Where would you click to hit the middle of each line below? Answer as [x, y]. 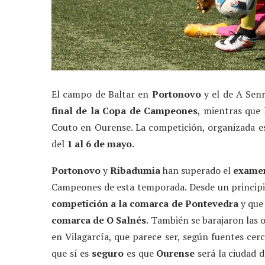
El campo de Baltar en [102, 94]
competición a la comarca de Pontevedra [145, 204]
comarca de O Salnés [99, 220]
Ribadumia [135, 171]
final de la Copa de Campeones [125, 111]
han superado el [197, 171]
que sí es [72, 253]
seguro [109, 253]
